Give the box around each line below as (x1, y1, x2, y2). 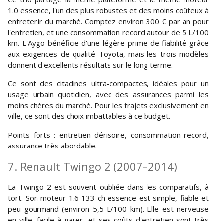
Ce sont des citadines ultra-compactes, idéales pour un (8, 78, 209, 88)
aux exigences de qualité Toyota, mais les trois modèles (8, 48, 209, 59)
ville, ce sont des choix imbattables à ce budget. (8, 110, 170, 121)
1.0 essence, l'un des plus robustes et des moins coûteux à (8, 5, 209, 15)
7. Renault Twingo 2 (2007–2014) (8, 158, 177, 174)
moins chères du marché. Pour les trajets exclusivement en (8, 100, 209, 110)
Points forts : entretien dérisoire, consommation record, (8, 129, 209, 140)
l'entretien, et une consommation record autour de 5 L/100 (8, 27, 209, 37)
